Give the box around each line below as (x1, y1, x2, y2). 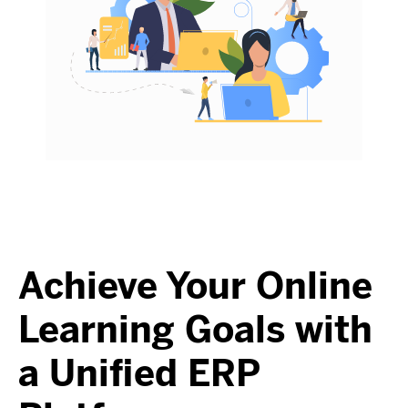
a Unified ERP (18, 352, 260, 395)
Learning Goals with (18, 308, 372, 352)
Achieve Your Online (18, 264, 372, 308)
